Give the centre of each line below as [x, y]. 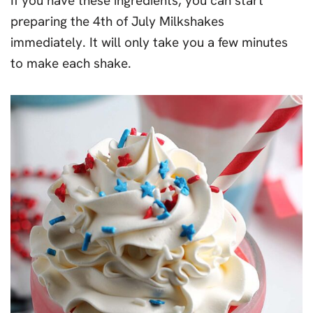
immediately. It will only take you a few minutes [149, 42]
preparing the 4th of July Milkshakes [117, 21]
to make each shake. [71, 63]
